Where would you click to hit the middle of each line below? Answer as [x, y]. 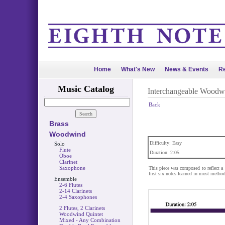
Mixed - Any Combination [90, 220]
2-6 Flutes [71, 185]
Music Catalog [86, 89]
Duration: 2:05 [164, 152]
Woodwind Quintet [81, 214]
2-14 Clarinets [75, 191]
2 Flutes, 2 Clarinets [82, 208]
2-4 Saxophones [78, 197]
